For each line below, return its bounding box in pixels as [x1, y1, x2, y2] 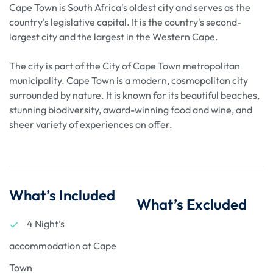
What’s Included [9, 185, 115, 204]
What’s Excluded [136, 194, 247, 213]
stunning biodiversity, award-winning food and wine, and [9, 103, 252, 116]
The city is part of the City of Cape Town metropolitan [9, 59, 240, 72]
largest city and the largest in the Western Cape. [9, 30, 218, 43]
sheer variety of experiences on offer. [9, 118, 172, 130]
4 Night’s [27, 217, 65, 230]
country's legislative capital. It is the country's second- [9, 15, 241, 28]
